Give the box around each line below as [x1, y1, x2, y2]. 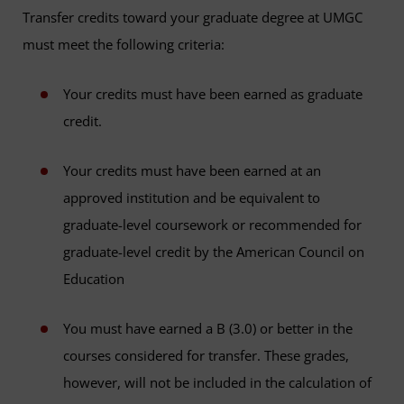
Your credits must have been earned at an [63, 161, 321, 180]
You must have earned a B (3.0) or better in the [63, 319, 353, 338]
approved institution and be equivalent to [63, 188, 320, 207]
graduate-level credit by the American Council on [63, 243, 364, 262]
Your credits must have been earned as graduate [63, 85, 363, 104]
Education [63, 270, 124, 289]
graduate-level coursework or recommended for [63, 216, 362, 234]
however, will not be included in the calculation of [63, 373, 372, 392]
